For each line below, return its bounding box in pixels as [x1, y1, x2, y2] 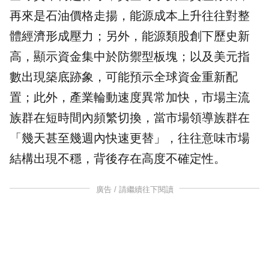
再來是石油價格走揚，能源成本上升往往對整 [10, 9, 250, 23]
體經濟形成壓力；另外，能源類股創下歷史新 [10, 29, 250, 43]
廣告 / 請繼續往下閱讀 [95, 185, 174, 195]
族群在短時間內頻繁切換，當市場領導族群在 [10, 111, 250, 125]
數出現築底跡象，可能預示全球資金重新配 [10, 70, 238, 84]
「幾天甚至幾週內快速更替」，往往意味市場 [10, 131, 250, 145]
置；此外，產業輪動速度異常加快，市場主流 [10, 91, 250, 104]
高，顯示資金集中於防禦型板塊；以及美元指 [10, 50, 250, 64]
